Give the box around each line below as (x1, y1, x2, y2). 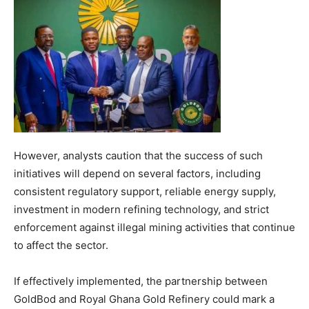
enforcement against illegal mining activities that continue (14, 220, 295, 234)
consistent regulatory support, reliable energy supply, (14, 184, 276, 198)
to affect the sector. (14, 238, 108, 252)
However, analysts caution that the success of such (14, 148, 263, 162)
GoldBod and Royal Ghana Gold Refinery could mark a (14, 292, 275, 306)
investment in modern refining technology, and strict (14, 202, 269, 216)
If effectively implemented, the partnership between (14, 274, 268, 288)
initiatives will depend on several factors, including (14, 166, 261, 180)
